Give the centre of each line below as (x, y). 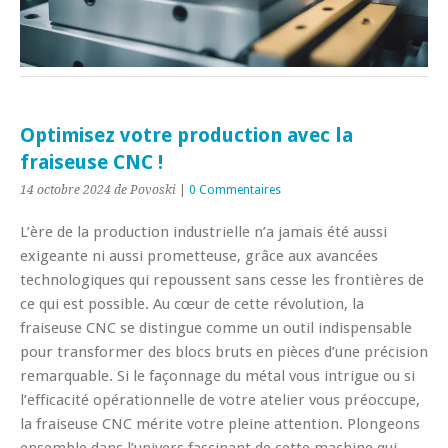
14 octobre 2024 (65, 189)
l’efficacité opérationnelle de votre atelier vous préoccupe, (220, 399)
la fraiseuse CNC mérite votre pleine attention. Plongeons (220, 423)
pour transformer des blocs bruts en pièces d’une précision (224, 351)
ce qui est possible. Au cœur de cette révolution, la (192, 303)
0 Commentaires (235, 189)
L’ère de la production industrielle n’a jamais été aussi (203, 231)
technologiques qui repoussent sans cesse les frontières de (222, 279)
